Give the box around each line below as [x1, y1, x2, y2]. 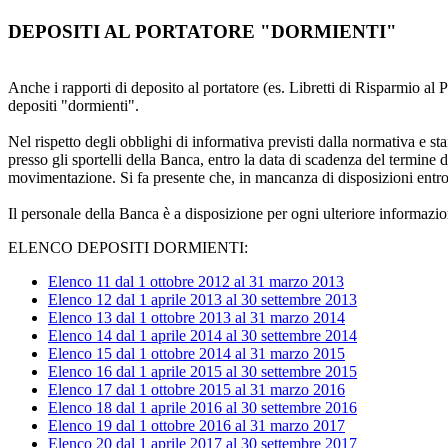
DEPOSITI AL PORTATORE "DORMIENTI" [8, 20, 397, 42]
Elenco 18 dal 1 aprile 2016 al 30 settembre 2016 [48, 399, 357, 417]
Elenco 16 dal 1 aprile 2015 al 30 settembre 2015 [48, 363, 357, 381]
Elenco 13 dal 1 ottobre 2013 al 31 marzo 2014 [48, 309, 345, 327]
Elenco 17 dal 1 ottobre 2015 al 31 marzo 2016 [48, 381, 345, 399]
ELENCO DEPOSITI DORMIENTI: [8, 239, 248, 257]
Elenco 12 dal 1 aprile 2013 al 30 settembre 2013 [48, 291, 357, 309]
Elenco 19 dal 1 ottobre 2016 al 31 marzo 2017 [48, 417, 345, 435]
